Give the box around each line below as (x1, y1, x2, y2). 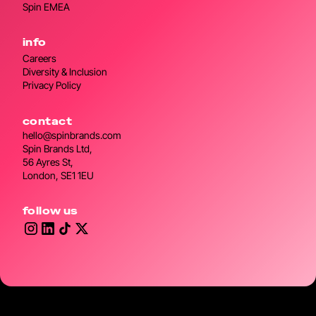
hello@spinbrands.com (23, 129, 121, 142)
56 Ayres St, (23, 156, 73, 169)
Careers (23, 52, 56, 65)
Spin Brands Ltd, (23, 142, 92, 155)
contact (23, 115, 72, 128)
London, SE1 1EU (23, 169, 94, 182)
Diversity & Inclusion (23, 66, 107, 78)
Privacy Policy (23, 79, 81, 92)
